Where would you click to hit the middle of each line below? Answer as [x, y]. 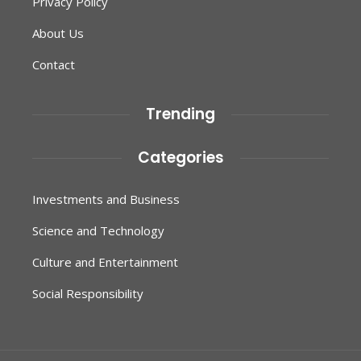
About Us [58, 33]
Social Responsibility [88, 293]
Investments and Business [106, 199]
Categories [180, 158]
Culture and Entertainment [105, 262]
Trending [180, 114]
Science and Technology [98, 230]
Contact [54, 64]
